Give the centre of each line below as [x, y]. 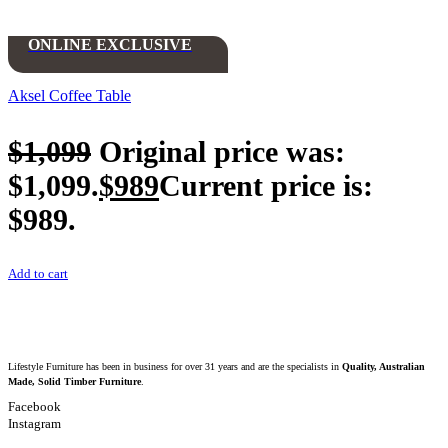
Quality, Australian [383, 366]
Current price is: [266, 185]
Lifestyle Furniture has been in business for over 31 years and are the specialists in [175, 366]
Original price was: [222, 151]
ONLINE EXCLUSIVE [110, 44]
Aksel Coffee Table [69, 95]
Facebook [34, 407]
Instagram [34, 424]
